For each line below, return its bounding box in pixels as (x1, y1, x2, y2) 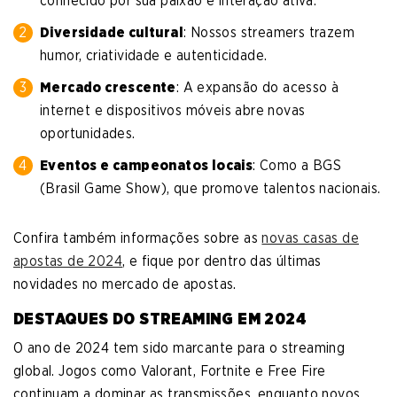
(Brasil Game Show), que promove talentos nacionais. (40, 180, 381, 198)
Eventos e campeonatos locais (40, 157, 253, 175)
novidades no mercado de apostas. (13, 276, 237, 293)
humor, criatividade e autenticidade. (40, 47, 268, 65)
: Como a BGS (253, 157, 342, 175)
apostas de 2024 (13, 253, 123, 270)
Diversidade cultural (40, 24, 183, 42)
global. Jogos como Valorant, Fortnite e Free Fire (13, 362, 326, 380)
